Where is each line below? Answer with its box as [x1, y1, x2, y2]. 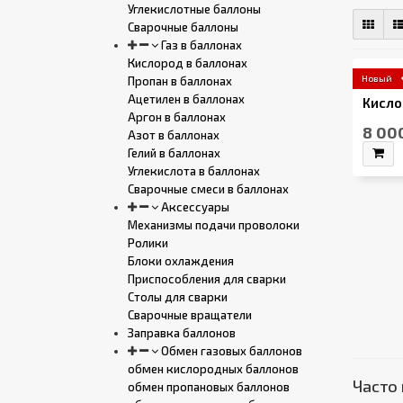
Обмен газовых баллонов [158, 344, 302, 358]
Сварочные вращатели [128, 308, 252, 322]
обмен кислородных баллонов [128, 362, 299, 376]
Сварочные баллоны [128, 20, 238, 34]
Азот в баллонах [128, 128, 219, 142]
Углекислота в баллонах [128, 164, 260, 178]
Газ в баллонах [158, 38, 242, 52]
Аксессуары [158, 200, 229, 214]
